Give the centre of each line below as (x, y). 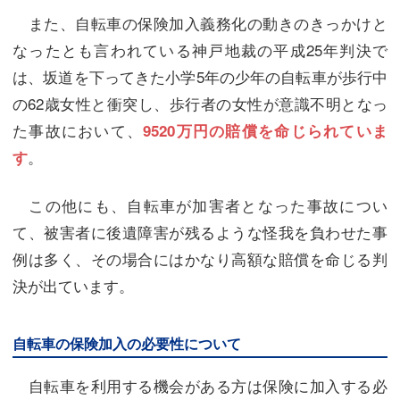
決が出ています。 (73, 285)
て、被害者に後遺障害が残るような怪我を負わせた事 (200, 232)
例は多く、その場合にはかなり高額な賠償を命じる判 (200, 258)
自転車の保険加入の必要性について (127, 343)
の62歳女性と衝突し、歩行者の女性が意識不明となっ (200, 103)
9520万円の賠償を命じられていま (266, 130)
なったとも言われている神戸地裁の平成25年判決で (200, 50)
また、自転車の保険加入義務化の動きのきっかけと (200, 23)
